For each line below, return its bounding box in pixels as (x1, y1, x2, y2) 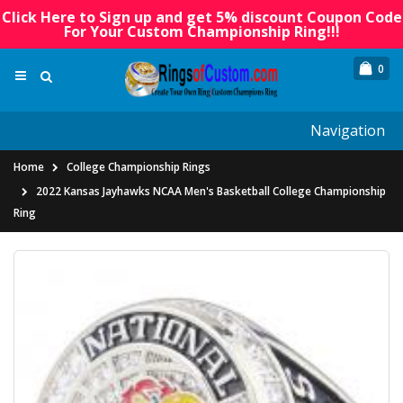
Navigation (310, 121, 385, 141)
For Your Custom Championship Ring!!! (63, 22, 340, 41)
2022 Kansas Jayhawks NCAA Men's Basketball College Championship (36, 184, 386, 200)
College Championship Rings (67, 159, 210, 175)
